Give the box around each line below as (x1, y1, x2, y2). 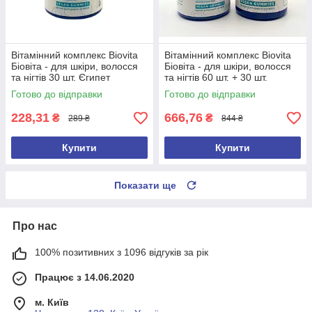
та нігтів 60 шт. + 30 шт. (164, 72, 267, 84)
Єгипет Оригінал (164, 83, 240, 95)
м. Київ (35, 297, 69, 309)
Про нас (13, 220, 57, 233)
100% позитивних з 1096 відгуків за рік (35, 247, 208, 258)
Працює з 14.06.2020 (35, 272, 134, 283)
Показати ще (114, 180, 176, 192)
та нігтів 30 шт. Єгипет (11, 72, 110, 84)
